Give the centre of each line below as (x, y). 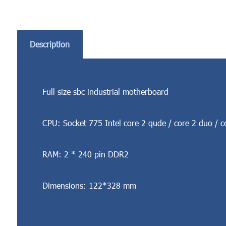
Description (50, 44)
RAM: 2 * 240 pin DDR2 (85, 154)
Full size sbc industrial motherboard (105, 92)
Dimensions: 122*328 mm (89, 186)
